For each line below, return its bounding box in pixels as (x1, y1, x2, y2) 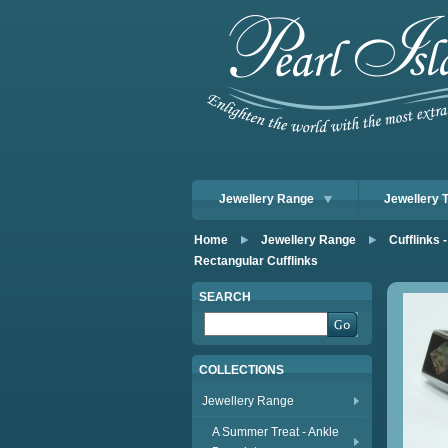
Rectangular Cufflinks (194, 254, 318, 268)
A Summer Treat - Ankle (212, 425, 339, 439)
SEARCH (199, 290, 251, 304)
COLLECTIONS (199, 363, 284, 377)
